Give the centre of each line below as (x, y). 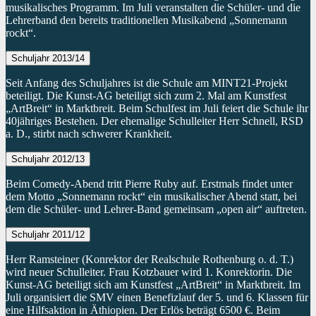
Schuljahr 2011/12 (48, 235)
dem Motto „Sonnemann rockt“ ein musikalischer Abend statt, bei (151, 197)
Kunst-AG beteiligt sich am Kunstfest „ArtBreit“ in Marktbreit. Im (153, 285)
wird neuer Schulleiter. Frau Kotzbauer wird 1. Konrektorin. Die (149, 272)
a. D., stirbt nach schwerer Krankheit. (89, 134)
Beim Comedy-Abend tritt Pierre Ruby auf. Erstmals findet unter (149, 184)
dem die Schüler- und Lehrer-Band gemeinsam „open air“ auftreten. (156, 209)
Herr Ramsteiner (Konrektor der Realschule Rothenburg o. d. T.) (150, 260)
